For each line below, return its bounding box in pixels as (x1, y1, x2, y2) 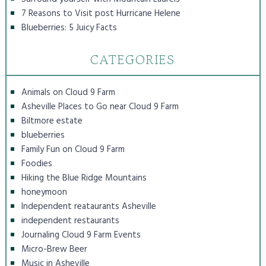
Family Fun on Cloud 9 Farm (21, 142, 125, 157)
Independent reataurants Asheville (21, 199, 156, 214)
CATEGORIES (90, 50, 176, 69)
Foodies (21, 156, 52, 171)
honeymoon (21, 185, 67, 199)
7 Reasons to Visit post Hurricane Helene (21, 7, 180, 21)
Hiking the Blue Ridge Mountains (21, 170, 147, 185)
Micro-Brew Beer (21, 242, 87, 256)
